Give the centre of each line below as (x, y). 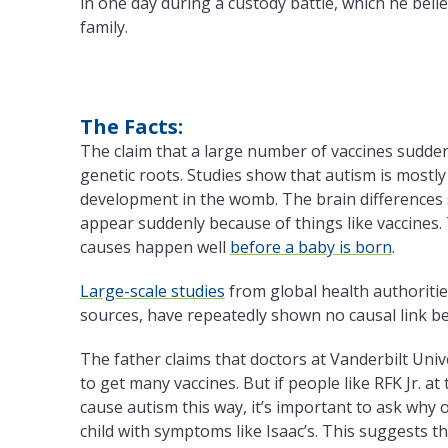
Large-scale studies (152, 291)
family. (103, 27)
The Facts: (131, 127)
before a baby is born (310, 247)
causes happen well (154, 247)
